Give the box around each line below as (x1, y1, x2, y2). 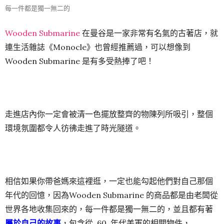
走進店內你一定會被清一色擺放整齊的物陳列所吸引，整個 (5, 109, 213, 119)
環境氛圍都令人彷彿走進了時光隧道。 (5, 123, 141, 133)
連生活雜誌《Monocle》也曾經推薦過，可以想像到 (5, 42, 190, 52)
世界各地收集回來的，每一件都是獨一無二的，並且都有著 (5, 204, 213, 214)
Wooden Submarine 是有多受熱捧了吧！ (5, 56, 154, 66)
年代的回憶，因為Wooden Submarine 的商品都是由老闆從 (5, 190, 218, 200)
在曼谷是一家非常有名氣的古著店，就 (80, 28, 218, 38)
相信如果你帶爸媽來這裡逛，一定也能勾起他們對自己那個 (5, 176, 213, 186)
